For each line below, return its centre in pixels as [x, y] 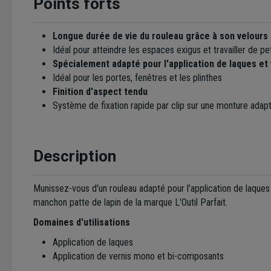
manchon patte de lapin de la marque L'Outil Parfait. [130, 202]
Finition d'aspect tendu [100, 91]
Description [75, 156]
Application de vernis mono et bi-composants [138, 256]
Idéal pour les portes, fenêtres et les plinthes [137, 77]
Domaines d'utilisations [82, 222]
